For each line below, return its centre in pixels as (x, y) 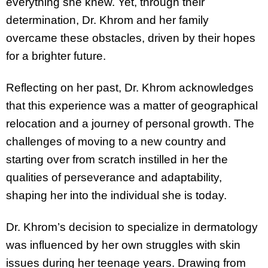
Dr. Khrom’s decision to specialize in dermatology (132, 227)
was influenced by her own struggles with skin (123, 245)
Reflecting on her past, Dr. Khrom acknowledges (130, 88)
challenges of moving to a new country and (116, 142)
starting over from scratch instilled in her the (117, 160)
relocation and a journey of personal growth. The (130, 124)
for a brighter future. (56, 56)
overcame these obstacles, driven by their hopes (131, 38)
